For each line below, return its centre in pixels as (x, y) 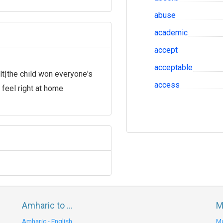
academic (171, 33)
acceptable (173, 67)
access (167, 85)
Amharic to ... (47, 205)
